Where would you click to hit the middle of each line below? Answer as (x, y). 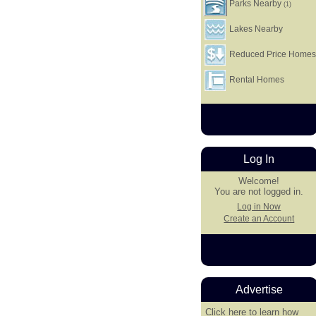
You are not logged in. (259, 192)
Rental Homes (256, 80)
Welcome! (259, 181)
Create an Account (259, 219)
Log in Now (259, 206)
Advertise (259, 290)
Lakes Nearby (255, 29)
